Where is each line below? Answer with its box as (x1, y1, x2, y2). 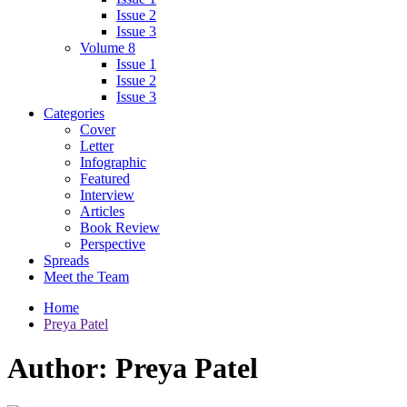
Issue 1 (116, 56, 156, 72)
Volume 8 (80, 40, 135, 55)
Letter (80, 138, 114, 154)
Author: (7, 352, 115, 385)
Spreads (44, 253, 89, 268)
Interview (80, 187, 134, 203)
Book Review (80, 220, 160, 235)
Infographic (80, 154, 146, 170)
